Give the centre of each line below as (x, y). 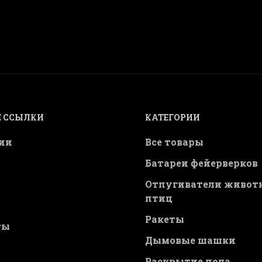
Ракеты (165, 219)
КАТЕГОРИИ (173, 117)
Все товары (174, 142)
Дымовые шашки (190, 240)
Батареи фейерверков (201, 163)
